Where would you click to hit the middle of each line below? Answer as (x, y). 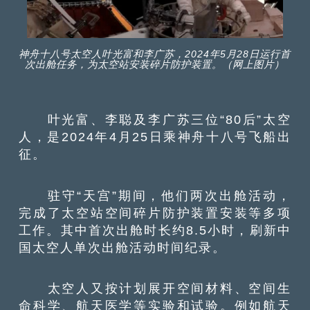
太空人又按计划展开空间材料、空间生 (155, 289)
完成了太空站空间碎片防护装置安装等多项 (155, 212)
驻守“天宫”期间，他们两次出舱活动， (155, 195)
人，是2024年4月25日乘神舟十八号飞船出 (155, 137)
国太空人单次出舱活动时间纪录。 (123, 247)
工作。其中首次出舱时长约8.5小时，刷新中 (155, 230)
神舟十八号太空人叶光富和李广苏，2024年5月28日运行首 (155, 54)
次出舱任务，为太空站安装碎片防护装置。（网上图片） (155, 65)
